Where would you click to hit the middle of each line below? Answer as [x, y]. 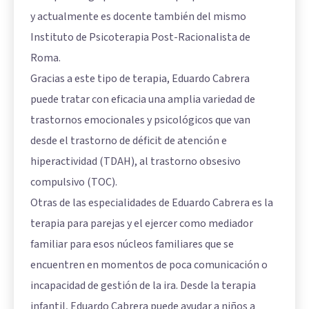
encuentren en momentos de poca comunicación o [149, 265]
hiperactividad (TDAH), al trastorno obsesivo [136, 162]
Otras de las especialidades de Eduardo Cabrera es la [152, 203]
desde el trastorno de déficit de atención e [129, 141]
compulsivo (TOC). [74, 182]
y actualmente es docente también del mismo [138, 17]
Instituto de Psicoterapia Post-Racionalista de [140, 38]
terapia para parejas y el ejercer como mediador [142, 224]
